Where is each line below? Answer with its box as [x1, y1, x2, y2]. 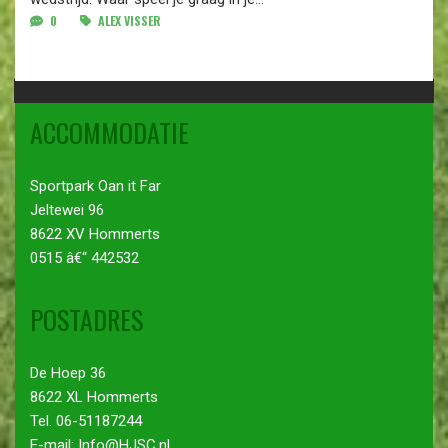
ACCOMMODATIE [30, 112, 189, 152]
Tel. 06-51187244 [30, 411, 142, 430]
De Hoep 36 [30, 363, 106, 382]
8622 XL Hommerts [30, 387, 158, 406]
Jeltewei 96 [30, 200, 104, 219]
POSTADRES [30, 299, 143, 339]
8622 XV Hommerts [30, 224, 160, 243]
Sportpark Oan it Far [30, 176, 161, 195]
